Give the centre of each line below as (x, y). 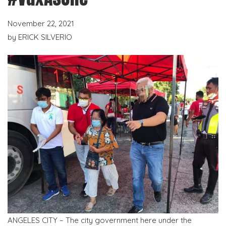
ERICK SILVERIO (45, 37)
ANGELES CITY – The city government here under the (100, 220)
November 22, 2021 (41, 23)
